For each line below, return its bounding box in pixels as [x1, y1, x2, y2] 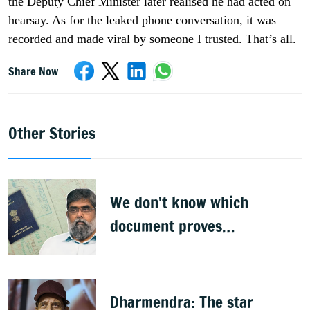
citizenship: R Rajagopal [110, 238, 268, 262]
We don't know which [110, 191, 249, 215]
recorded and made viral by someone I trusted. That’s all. [8, 32, 296, 46]
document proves [110, 215, 223, 238]
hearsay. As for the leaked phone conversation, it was [8, 13, 276, 28]
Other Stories [8, 122, 95, 145]
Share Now [8, 63, 58, 79]
